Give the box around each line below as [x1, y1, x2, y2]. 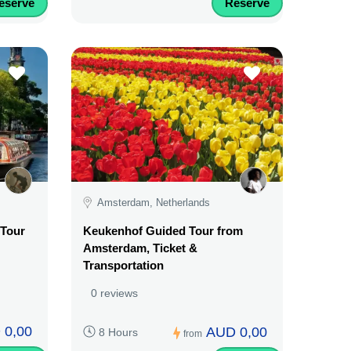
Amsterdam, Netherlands [97, 197, 210, 208]
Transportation [83, 258, 164, 272]
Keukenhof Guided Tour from [83, 223, 243, 237]
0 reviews [91, 286, 138, 299]
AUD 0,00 [206, 324, 267, 340]
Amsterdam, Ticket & [83, 241, 197, 255]
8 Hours [99, 325, 138, 338]
